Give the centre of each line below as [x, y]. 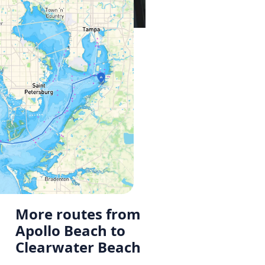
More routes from [78, 214]
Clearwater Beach [78, 247]
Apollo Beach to [70, 231]
